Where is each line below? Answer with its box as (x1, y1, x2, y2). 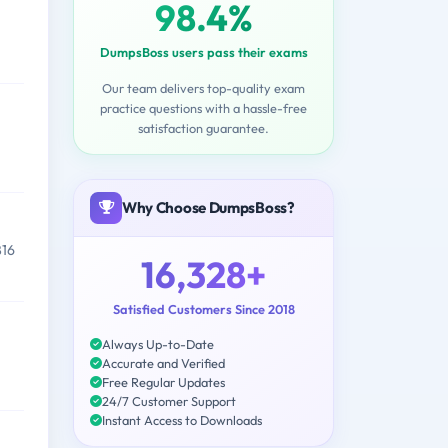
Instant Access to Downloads (102, 411, 262, 428)
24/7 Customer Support (102, 392, 236, 409)
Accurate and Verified (102, 354, 225, 371)
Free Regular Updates (102, 373, 225, 390)
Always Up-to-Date (102, 335, 214, 352)
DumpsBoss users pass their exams (99, 43, 308, 60)
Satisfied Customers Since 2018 (112, 300, 295, 317)
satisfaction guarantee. (138, 119, 269, 136)
